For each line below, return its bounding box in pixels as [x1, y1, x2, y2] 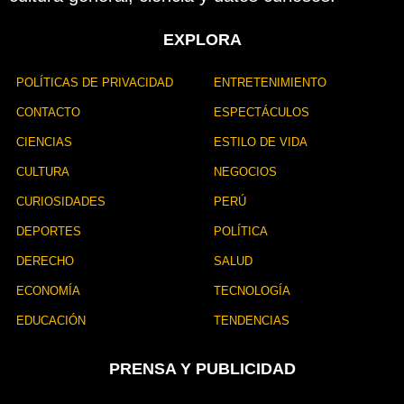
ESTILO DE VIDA [214, 134, 308, 149]
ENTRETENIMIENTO [214, 75, 326, 89]
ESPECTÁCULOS [214, 105, 309, 119]
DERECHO [16, 253, 74, 268]
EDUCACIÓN [16, 313, 86, 327]
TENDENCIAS [214, 313, 289, 327]
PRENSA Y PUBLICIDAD [108, 360, 296, 379]
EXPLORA [162, 30, 242, 49]
